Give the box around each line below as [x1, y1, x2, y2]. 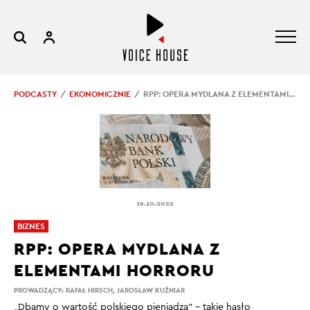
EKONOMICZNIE [69, 89, 131, 100]
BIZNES [17, 220, 45, 232]
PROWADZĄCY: [14, 285, 66, 295]
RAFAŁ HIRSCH [66, 285, 113, 295]
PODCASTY [14, 89, 57, 100]
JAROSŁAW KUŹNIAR [117, 285, 185, 295]
